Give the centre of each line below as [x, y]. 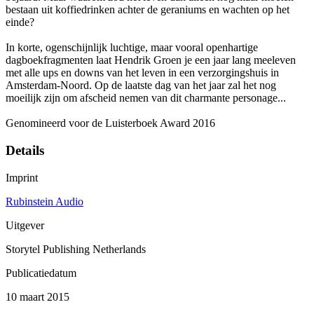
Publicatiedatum [41, 273]
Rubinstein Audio [45, 201]
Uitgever [25, 225]
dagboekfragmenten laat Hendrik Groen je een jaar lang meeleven [151, 60]
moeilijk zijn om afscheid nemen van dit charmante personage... [146, 98]
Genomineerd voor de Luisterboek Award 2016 [110, 123]
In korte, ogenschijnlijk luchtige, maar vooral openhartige [132, 48]
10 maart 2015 [37, 296]
